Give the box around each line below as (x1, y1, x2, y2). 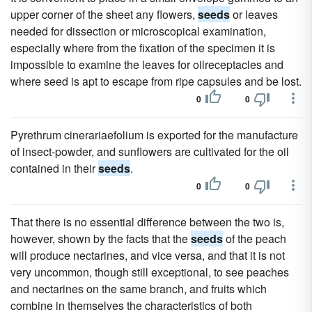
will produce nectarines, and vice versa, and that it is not (10, 247, 285, 263)
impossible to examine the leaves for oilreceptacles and (10, 56, 283, 72)
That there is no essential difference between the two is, (10, 214, 284, 230)
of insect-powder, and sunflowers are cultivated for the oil (10, 143, 289, 159)
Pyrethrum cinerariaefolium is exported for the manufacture (10, 127, 298, 143)
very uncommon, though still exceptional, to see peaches (10, 264, 289, 280)
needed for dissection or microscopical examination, (10, 23, 266, 39)
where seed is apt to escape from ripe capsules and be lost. (10, 73, 302, 89)
